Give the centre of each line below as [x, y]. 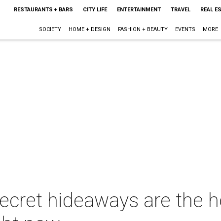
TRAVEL [180, 10]
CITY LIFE [95, 10]
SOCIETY [50, 29]
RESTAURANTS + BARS [43, 10]
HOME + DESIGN [89, 29]
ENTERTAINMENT [139, 10]
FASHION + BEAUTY [143, 29]
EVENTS [185, 29]
